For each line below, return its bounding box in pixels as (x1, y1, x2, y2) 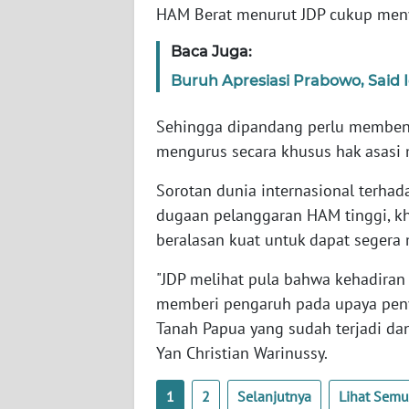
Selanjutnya (237, 387, 311, 406)
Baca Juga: (171, 43, 252, 61)
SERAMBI (37, 136, 86, 152)
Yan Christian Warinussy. (156, 342, 328, 364)
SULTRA (37, 271, 78, 288)
